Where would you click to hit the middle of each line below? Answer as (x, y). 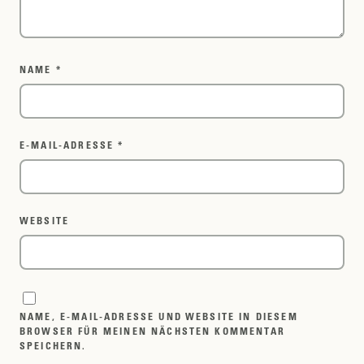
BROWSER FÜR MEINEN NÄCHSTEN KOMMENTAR (152, 331)
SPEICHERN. (53, 346)
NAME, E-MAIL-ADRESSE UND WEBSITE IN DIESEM (159, 316)
